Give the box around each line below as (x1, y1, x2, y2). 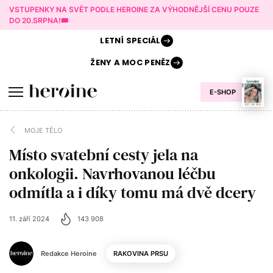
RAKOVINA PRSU (113, 249, 168, 258)
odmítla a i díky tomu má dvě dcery (9, 182, 256, 204)
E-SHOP (210, 88, 236, 96)
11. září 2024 (9, 214, 49, 223)
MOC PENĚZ (119, 57, 171, 68)
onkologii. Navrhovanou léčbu (9, 163, 216, 185)
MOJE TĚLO (24, 126, 62, 135)
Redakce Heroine (41, 249, 97, 258)
